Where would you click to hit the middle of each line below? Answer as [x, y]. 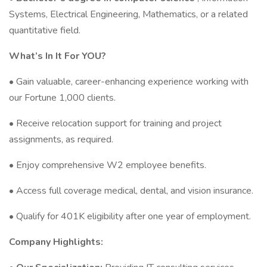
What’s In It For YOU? [58, 56]
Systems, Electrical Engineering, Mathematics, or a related [128, 14]
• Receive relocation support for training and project [115, 123]
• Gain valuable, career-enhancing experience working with [129, 82]
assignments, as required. [61, 139]
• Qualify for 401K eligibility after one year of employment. [130, 216]
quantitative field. [45, 30]
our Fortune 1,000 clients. [62, 98]
